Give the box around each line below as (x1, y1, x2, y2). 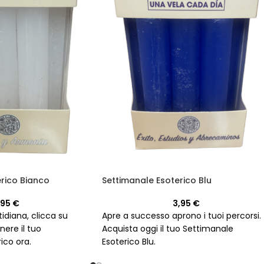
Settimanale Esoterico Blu (102, 174, 212, 186)
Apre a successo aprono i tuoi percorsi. (102, 209, 261, 222)
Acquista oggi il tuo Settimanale (102, 222, 233, 235)
